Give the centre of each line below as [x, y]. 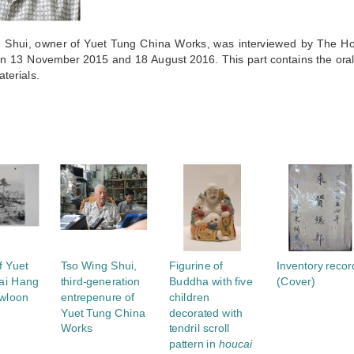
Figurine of [196, 265]
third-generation [100, 281]
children [189, 296]
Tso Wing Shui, [99, 265]
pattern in [194, 343]
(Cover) [296, 281]
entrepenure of [97, 296]
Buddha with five [211, 281]
